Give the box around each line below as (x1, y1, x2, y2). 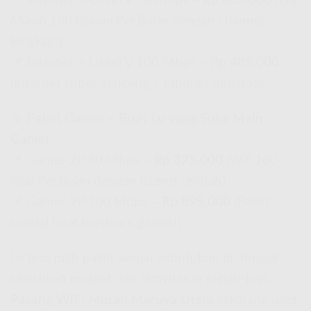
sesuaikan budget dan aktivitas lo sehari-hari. (10, 272, 271, 286)
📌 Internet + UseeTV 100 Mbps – (10, 56, 210, 70)
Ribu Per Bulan (10, 175, 90, 189)
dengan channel (169, 15, 264, 28)
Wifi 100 (230, 154, 278, 168)
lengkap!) (10, 35, 62, 49)
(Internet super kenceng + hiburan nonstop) (10, 77, 264, 91)
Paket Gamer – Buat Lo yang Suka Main (27, 112, 263, 126)
